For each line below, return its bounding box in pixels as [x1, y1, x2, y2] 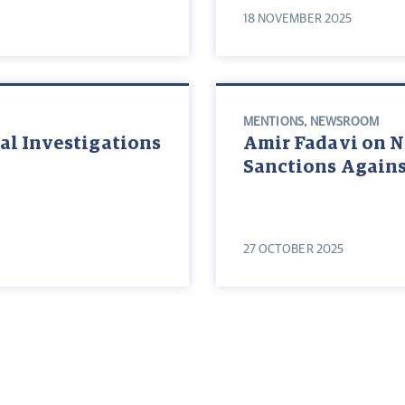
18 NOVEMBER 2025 [243, 13, 352, 26]
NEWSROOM [310, 116, 379, 129]
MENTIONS [243, 116, 304, 129]
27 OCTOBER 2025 [243, 243, 344, 257]
